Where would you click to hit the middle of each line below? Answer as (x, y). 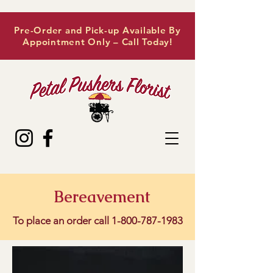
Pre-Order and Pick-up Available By (97, 30)
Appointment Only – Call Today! (97, 42)
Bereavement (102, 197)
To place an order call (62, 221)
